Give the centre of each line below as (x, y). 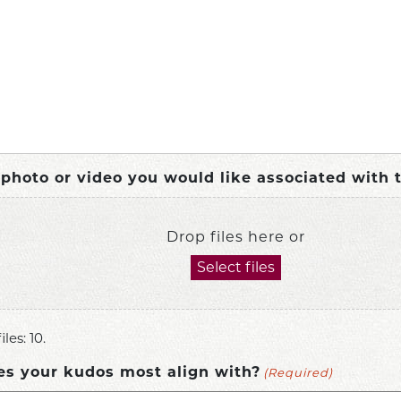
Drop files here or (235, 237)
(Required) (298, 372)
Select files (235, 267)
